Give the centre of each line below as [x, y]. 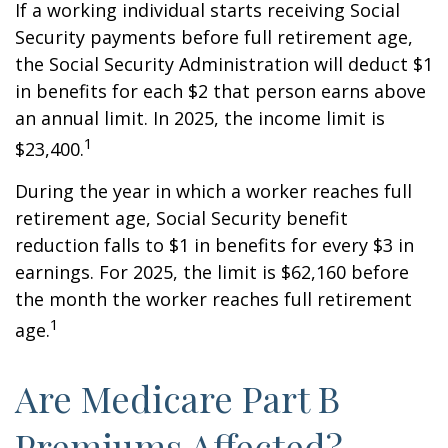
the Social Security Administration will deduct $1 [224, 64]
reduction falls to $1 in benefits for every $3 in [214, 245]
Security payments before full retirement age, [214, 37]
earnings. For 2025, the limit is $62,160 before [212, 272]
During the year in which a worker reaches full [213, 191]
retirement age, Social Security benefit [181, 218]
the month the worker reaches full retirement [213, 299]
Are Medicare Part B [177, 398]
